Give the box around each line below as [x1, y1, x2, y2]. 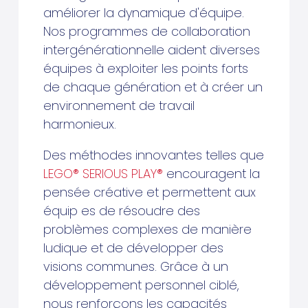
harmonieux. [43, 115, 116, 133]
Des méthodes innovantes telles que [43, 146, 264, 164]
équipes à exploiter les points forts [43, 60, 248, 78]
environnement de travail [43, 97, 195, 115]
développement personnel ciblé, [43, 276, 239, 294]
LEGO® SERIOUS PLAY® [43, 165, 163, 183]
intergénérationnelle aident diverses [43, 41, 260, 59]
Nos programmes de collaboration [43, 23, 250, 41]
